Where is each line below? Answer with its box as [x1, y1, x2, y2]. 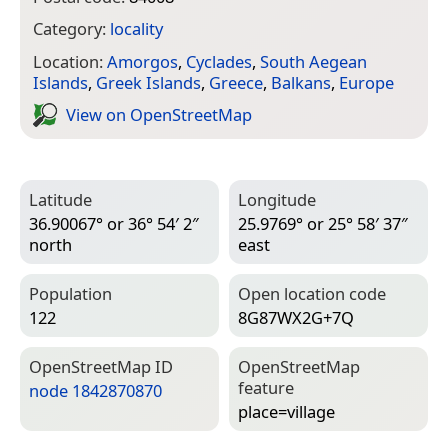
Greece [209, 70, 263, 94]
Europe [339, 70, 394, 94]
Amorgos [107, 49, 178, 73]
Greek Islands [96, 70, 201, 94]
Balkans [271, 70, 331, 94]
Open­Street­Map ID [29, 354, 173, 378]
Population [29, 281, 112, 305]
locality [110, 17, 163, 41]
